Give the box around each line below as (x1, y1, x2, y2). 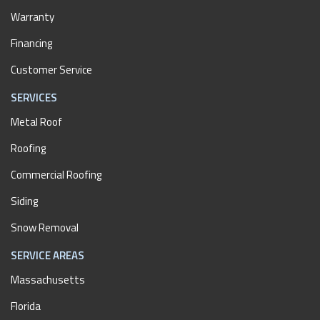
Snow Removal (11, 219, 79, 236)
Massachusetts (11, 271, 85, 289)
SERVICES (11, 89, 57, 106)
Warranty (11, 9, 54, 26)
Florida (11, 298, 41, 315)
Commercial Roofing (11, 166, 101, 184)
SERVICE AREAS (11, 247, 84, 264)
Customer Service (11, 61, 92, 79)
